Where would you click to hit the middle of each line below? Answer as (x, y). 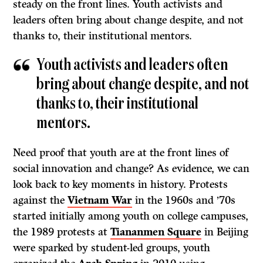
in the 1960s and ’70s (184, 200)
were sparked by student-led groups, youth (112, 248)
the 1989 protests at (62, 232)
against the (41, 200)
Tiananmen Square (156, 232)
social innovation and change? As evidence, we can (131, 169)
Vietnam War (100, 200)
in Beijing (225, 232)
